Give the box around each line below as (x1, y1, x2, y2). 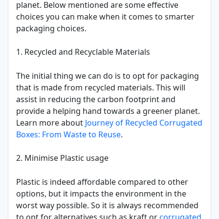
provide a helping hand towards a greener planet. (16, 106, 200, 117)
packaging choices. (16, 23, 87, 34)
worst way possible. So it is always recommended (16, 200, 198, 211)
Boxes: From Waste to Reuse (16, 129, 121, 140)
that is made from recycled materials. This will (16, 82, 185, 93)
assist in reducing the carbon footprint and (16, 94, 175, 105)
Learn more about (16, 117, 85, 129)
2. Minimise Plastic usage (16, 153, 109, 164)
